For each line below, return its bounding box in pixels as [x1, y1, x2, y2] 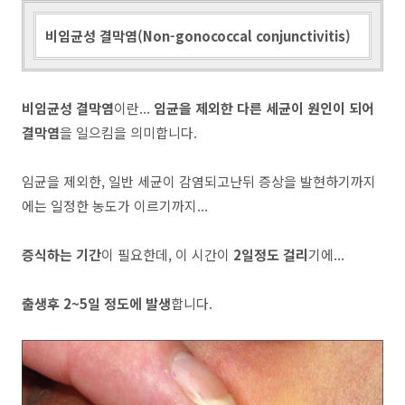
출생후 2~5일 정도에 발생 [22, 294, 171, 313]
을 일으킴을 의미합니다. [60, 123, 197, 142]
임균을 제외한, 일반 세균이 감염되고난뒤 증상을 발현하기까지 [22, 172, 376, 191]
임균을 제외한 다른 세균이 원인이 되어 [154, 99, 374, 118]
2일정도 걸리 [230, 245, 308, 264]
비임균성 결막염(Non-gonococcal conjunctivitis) [45, 26, 351, 45]
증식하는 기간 [22, 245, 101, 264]
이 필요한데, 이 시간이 [101, 245, 230, 264]
